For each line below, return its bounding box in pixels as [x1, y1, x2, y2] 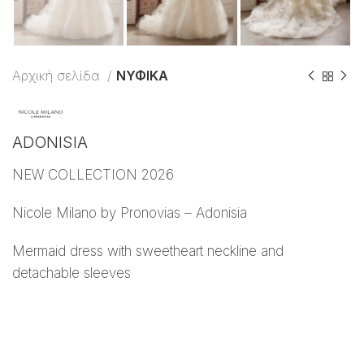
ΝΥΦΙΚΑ [116, 67, 168, 84]
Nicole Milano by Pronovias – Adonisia [12, 205, 247, 222]
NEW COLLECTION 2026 [12, 167, 174, 184]
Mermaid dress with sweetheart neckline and [12, 243, 284, 260]
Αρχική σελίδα [12, 67, 103, 84]
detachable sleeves [12, 265, 131, 282]
